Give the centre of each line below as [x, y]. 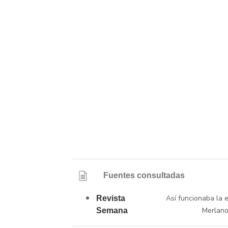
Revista [111, 198]
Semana [112, 211]
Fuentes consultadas [144, 176]
